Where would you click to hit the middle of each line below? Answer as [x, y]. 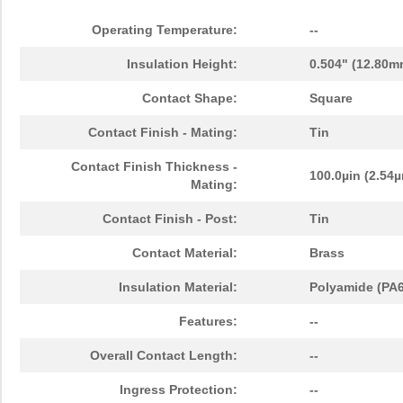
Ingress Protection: [179, 390]
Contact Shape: [190, 99]
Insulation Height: [182, 64]
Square [331, 99]
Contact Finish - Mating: [163, 133]
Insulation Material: [178, 287]
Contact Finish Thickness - [154, 167]
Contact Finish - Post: [170, 219]
